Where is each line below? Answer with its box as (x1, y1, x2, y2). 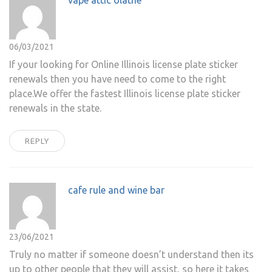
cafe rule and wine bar (68, 185, 165, 196)
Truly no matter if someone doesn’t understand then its (9, 249, 254, 260)
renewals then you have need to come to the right (9, 73, 226, 85)
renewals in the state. (9, 103, 101, 114)
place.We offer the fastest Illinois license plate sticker (9, 88, 240, 100)
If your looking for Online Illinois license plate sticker (9, 59, 238, 70)
